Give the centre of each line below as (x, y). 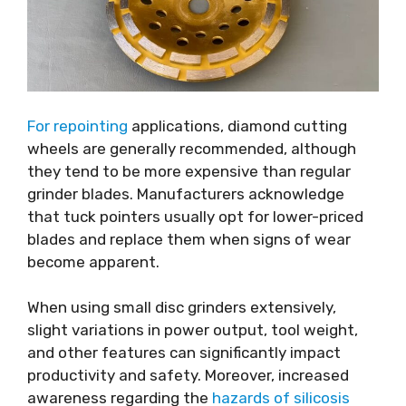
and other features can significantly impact (184, 353)
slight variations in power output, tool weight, (193, 330)
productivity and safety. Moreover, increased (188, 376)
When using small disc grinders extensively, (182, 308)
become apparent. (93, 261)
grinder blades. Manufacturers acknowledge (186, 193)
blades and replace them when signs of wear (189, 239)
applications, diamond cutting (237, 126)
